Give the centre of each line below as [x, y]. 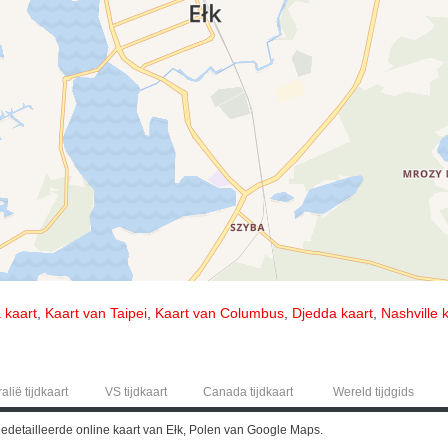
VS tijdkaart [135, 391]
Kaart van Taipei [96, 312]
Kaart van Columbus [219, 312]
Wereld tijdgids [373, 391]
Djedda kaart [332, 312]
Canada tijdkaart [247, 391]
